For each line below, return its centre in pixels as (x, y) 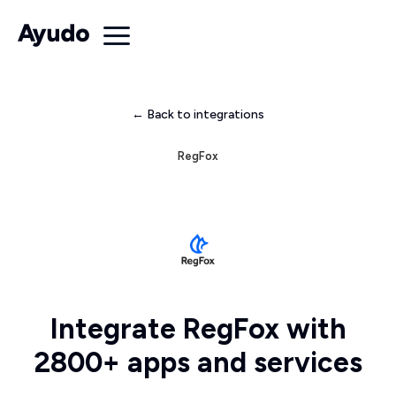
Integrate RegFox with (198, 329)
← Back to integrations (198, 114)
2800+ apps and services (198, 362)
